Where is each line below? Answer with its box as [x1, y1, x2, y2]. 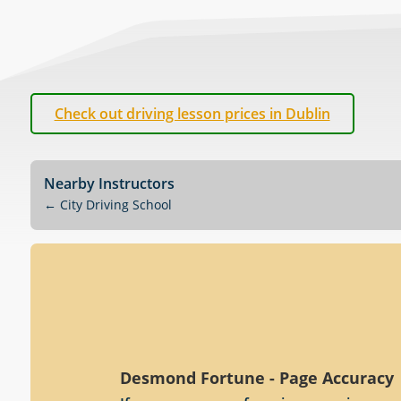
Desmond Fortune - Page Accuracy [119, 366, 394, 388]
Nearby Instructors [43, 173, 175, 193]
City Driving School [59, 195, 172, 213]
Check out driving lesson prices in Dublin [54, 104, 330, 124]
